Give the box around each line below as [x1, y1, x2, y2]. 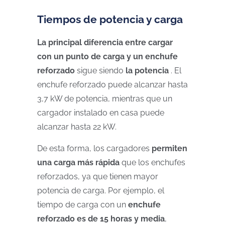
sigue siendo [75, 66, 126, 75]
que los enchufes [120, 158, 185, 167]
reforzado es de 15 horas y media [37, 214, 165, 223]
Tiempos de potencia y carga [37, 13, 183, 26]
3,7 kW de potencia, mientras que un [37, 94, 172, 103]
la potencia [126, 66, 171, 75]
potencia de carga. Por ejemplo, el [37, 186, 164, 195]
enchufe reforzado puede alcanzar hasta [37, 80, 188, 89]
